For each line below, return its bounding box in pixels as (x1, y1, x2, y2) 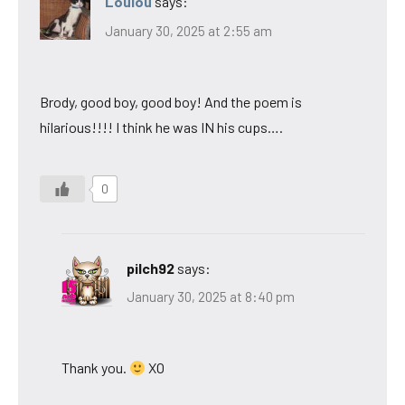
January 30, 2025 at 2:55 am (105, 22, 272, 39)
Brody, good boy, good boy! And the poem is (40, 92, 302, 110)
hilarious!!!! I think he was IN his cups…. (40, 118, 283, 136)
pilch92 (127, 259, 174, 277)
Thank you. (61, 359, 129, 377)
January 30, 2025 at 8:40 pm (127, 288, 295, 306)
